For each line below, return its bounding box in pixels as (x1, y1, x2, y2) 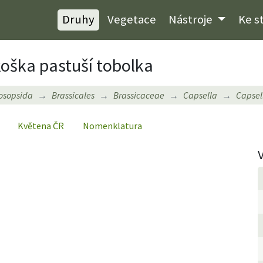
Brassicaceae (113, 89, 164, 101)
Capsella (183, 89, 217, 101)
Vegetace (107, 12, 156, 28)
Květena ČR (18, 119, 64, 131)
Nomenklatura (83, 119, 142, 131)
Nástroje (168, 12, 215, 28)
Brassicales (52, 89, 95, 101)
